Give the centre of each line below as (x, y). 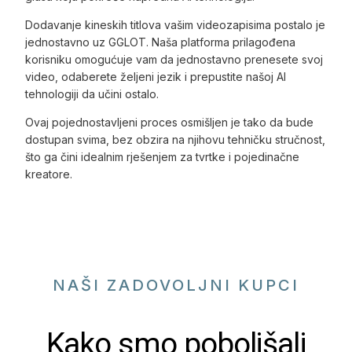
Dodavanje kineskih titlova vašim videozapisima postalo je (176, 24)
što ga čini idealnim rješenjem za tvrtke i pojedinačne (163, 156)
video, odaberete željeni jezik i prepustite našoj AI (156, 76)
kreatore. (49, 174)
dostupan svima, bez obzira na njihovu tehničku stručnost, (176, 139)
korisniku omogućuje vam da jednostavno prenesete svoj (174, 59)
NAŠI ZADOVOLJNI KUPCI (176, 285)
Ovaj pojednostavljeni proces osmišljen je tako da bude (170, 122)
